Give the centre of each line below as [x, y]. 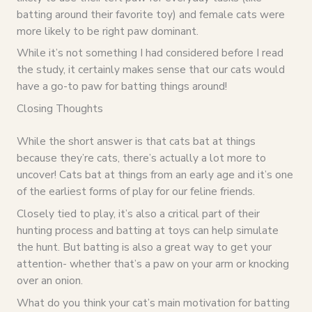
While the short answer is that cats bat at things [136, 141]
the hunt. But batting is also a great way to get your [144, 247]
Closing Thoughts [60, 109]
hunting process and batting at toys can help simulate [147, 231]
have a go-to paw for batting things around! [122, 86]
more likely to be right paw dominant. [107, 31]
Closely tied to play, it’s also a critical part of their [138, 214]
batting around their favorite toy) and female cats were [150, 14]
